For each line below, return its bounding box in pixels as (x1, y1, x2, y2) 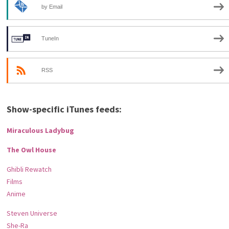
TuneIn (41, 35, 59, 41)
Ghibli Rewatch (7, 165, 52, 174)
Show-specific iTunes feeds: (7, 103, 122, 115)
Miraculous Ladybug (7, 126, 75, 135)
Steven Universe (7, 209, 58, 218)
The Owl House (7, 145, 57, 154)
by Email (41, 3, 63, 10)
